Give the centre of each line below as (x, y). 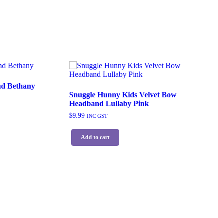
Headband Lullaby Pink (109, 104)
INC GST (97, 116)
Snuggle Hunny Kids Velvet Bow (123, 95)
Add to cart (95, 137)
